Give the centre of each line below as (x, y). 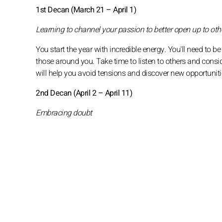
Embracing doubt (64, 113)
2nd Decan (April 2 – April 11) (84, 93)
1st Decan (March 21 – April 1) (86, 10)
